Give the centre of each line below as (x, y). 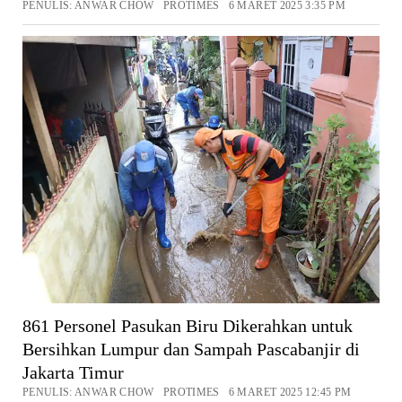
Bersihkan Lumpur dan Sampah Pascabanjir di (191, 350)
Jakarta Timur (73, 373)
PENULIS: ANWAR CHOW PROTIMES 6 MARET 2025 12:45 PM (187, 393)
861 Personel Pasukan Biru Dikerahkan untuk (187, 326)
